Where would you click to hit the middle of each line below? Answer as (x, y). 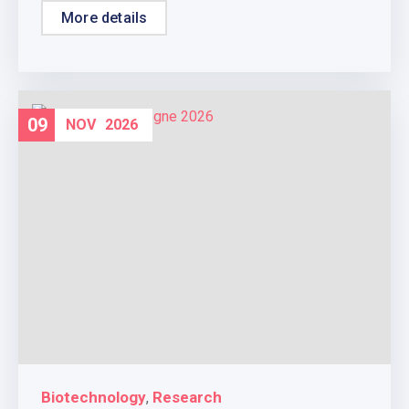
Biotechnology (94, 397)
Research (187, 397)
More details (105, 17)
